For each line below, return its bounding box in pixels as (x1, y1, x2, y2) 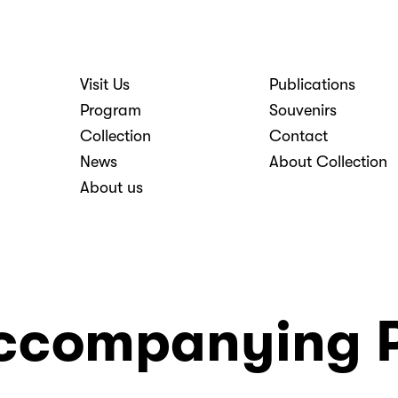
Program (79, 101, 141, 119)
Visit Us (79, 76, 130, 93)
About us (79, 179, 143, 196)
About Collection (268, 153, 387, 171)
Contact (268, 127, 328, 145)
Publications (268, 76, 355, 93)
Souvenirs (268, 101, 337, 119)
